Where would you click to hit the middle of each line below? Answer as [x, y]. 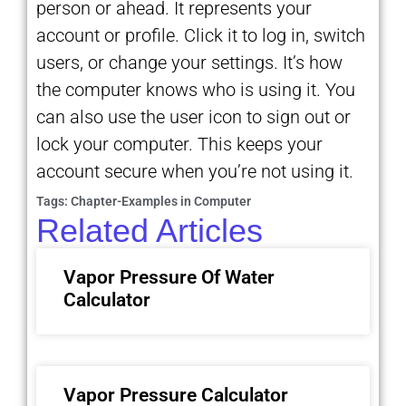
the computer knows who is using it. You [196, 89]
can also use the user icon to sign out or [193, 116]
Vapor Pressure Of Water [169, 277]
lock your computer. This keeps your [179, 144]
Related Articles [150, 230]
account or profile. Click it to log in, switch [201, 35]
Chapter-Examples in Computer [161, 201]
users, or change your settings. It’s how [189, 62]
